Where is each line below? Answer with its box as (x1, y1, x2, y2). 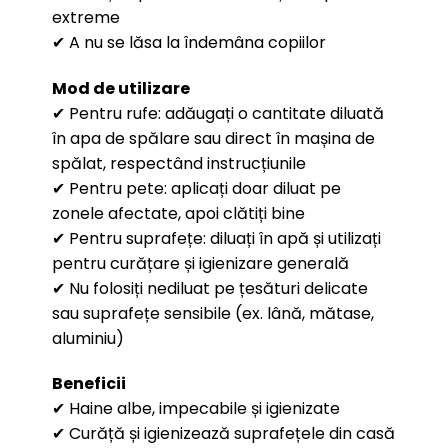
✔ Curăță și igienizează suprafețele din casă (51, 422, 395, 446)
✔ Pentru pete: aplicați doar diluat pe (51, 176, 341, 200)
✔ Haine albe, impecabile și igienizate (51, 397, 340, 421)
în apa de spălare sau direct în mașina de (51, 126, 375, 150)
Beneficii (51, 372, 126, 396)
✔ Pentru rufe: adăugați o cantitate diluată (51, 101, 384, 125)
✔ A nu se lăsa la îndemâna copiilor (51, 30, 326, 54)
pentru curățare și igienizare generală (51, 251, 349, 275)
